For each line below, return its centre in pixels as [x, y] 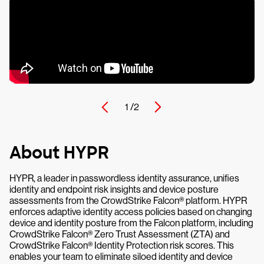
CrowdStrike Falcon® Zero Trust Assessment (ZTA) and [120, 234]
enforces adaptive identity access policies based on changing [131, 212]
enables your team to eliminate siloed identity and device [121, 257]
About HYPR [59, 153]
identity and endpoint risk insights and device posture [114, 189]
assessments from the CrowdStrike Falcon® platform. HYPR [128, 201]
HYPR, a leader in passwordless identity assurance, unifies [124, 178]
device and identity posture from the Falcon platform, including [131, 223]
